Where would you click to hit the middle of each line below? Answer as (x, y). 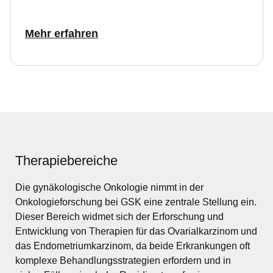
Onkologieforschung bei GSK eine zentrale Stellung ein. (136, 202)
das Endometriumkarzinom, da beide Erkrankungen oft (133, 246)
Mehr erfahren (62, 34)
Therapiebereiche (66, 161)
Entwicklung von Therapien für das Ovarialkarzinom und (136, 232)
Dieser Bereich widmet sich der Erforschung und (119, 217)
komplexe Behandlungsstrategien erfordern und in (123, 261)
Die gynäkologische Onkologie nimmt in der (109, 188)
